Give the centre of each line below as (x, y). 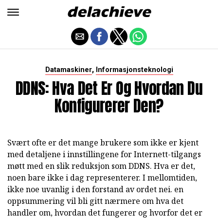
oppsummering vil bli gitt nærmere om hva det (95, 201)
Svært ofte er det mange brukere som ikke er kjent (103, 143)
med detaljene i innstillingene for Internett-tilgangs (104, 154)
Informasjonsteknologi (134, 70)
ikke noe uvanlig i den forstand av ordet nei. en (95, 189)
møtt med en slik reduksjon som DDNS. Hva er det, (101, 166)
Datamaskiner (68, 70)
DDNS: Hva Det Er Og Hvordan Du (109, 88)
